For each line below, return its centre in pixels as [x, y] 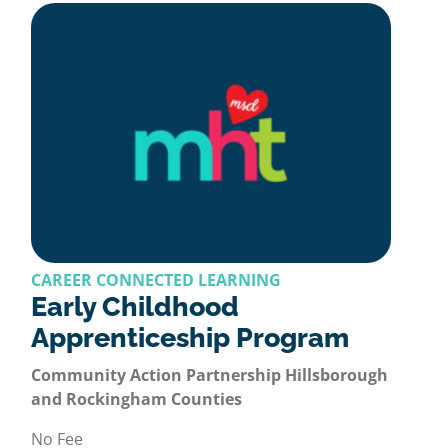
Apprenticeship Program [190, 338]
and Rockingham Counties [136, 399]
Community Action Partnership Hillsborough [209, 375]
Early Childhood [135, 307]
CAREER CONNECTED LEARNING [156, 280]
